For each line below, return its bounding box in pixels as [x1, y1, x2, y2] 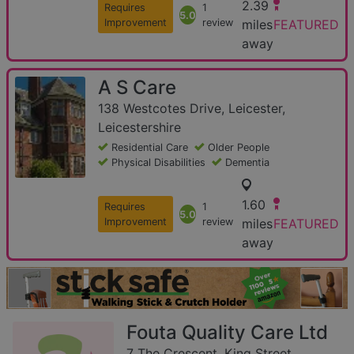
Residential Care [111, 141, 188, 154]
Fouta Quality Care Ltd [126, 321, 328, 345]
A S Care [98, 76, 176, 100]
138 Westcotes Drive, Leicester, [98, 100, 285, 117]
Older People [208, 141, 269, 154]
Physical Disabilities [111, 156, 205, 169]
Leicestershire [98, 119, 181, 136]
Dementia [225, 156, 269, 169]
